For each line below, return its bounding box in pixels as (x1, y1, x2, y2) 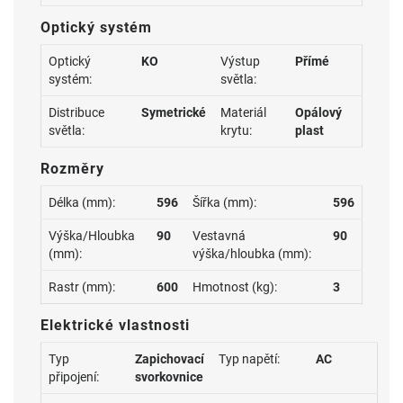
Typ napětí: (219, 352, 280, 366)
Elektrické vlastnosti (40, 317, 190, 334)
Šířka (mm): (193, 195, 256, 210)
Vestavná (193, 228, 246, 243)
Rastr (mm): (49, 280, 115, 294)
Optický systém (40, 19, 152, 36)
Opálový (295, 105, 342, 120)
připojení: (49, 370, 99, 384)
